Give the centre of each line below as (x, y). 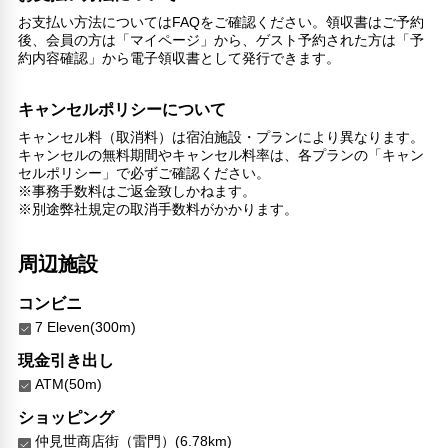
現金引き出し (66, 360)
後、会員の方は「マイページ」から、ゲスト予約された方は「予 (221, 39)
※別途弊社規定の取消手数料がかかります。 (158, 208)
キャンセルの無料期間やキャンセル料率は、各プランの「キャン (221, 154)
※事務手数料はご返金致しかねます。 (137, 190)
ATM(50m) (69, 383)
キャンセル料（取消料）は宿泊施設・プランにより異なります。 (221, 136)
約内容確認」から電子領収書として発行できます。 (179, 57)
